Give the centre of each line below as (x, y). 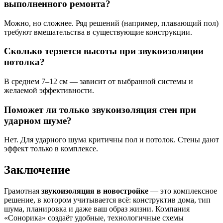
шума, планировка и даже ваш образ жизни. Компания (97, 209)
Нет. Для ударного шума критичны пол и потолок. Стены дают (111, 140)
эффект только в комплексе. (51, 149)
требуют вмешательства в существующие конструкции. (98, 32)
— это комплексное (183, 191)
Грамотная (23, 191)
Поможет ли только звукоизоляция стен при (100, 110)
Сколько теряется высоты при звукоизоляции (104, 51)
